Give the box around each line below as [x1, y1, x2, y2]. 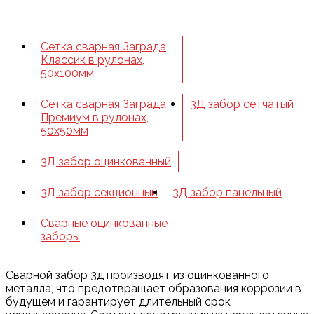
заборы [41, 230, 80, 243]
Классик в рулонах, [41, 53, 144, 67]
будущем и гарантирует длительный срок [6, 295, 231, 308]
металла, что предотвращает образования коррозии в [6, 282, 301, 295]
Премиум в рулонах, [41, 111, 149, 124]
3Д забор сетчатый [190, 97, 294, 111]
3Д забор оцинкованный [41, 155, 171, 168]
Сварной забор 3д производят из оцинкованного [6, 268, 269, 282]
